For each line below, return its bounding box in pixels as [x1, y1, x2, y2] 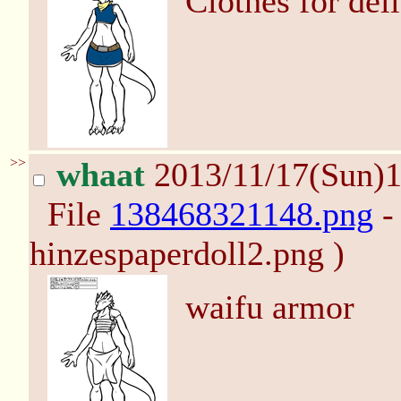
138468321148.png [110, 195, 373, 233]
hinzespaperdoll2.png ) [30, 235, 345, 272]
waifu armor [185, 288, 354, 326]
